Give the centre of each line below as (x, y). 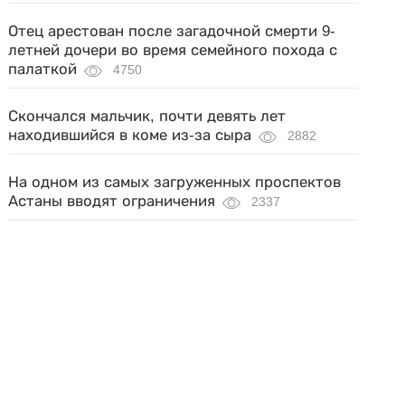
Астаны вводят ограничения (112, 201)
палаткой (43, 69)
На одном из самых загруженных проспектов (175, 182)
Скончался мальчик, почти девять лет (147, 116)
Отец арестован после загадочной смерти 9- (172, 31)
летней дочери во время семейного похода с (173, 50)
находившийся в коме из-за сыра (130, 135)
